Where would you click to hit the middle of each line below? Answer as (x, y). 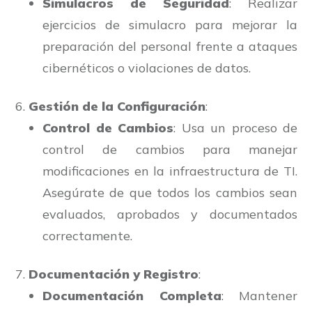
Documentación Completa (132, 296)
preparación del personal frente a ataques (170, 47)
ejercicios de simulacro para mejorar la (170, 25)
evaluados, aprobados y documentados (170, 214)
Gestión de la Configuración (117, 107)
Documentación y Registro (114, 274)
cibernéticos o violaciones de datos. (147, 68)
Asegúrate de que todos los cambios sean (170, 193)
